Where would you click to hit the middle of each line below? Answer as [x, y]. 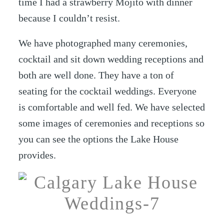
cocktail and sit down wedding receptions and [111, 59]
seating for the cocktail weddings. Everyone [108, 91]
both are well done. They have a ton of [96, 75]
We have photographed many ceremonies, [103, 43]
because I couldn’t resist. [69, 18]
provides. [37, 155]
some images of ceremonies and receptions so [112, 123]
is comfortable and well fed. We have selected [112, 107]
